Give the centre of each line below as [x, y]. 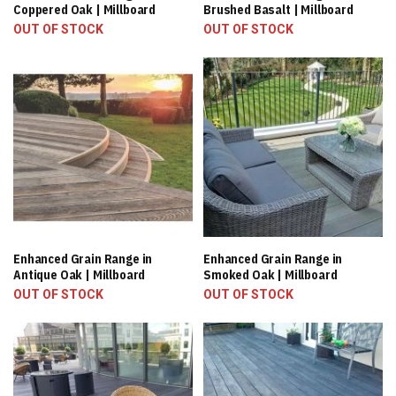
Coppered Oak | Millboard [85, 10]
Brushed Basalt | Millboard [278, 10]
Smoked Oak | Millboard [270, 275]
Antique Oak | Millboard [80, 275]
